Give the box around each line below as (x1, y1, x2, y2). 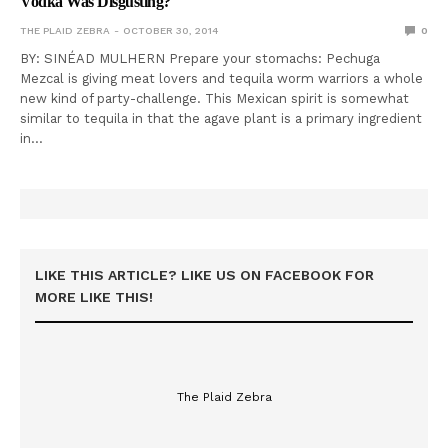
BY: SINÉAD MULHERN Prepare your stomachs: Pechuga (20, 50, 381, 66)
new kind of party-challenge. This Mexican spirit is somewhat (20, 90, 410, 106)
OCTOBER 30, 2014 (123, 24, 218, 36)
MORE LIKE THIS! (35, 288, 153, 305)
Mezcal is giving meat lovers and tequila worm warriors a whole (20, 70, 424, 86)
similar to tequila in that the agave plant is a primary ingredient (20, 110, 423, 126)
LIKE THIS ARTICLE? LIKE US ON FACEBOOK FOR (35, 266, 374, 283)
